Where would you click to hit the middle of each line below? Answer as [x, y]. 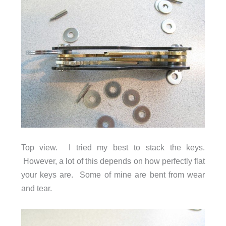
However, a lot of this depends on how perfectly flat [113, 161]
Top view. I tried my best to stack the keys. [113, 148]
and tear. [36, 188]
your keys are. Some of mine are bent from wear [113, 175]
